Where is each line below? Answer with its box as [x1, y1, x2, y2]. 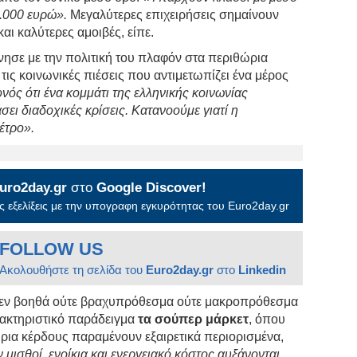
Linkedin [238, 262, 287, 277]
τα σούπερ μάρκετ [138, 312, 249, 326]
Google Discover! [96, 179, 207, 195]
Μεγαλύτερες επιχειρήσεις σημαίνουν [67, 7, 280, 22]
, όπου [249, 312, 286, 326]
